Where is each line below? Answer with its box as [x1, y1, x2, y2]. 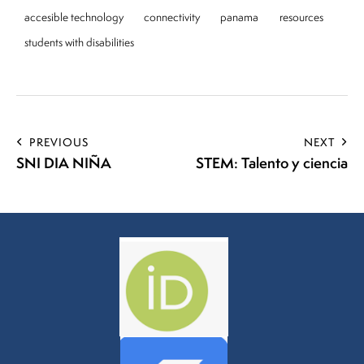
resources [279, 9, 323, 24]
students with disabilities [24, 35, 134, 50]
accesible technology [24, 9, 123, 24]
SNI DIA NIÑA [16, 152, 111, 173]
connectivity [144, 9, 201, 24]
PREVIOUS [29, 134, 89, 149]
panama [220, 9, 259, 24]
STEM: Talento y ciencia [196, 152, 348, 173]
